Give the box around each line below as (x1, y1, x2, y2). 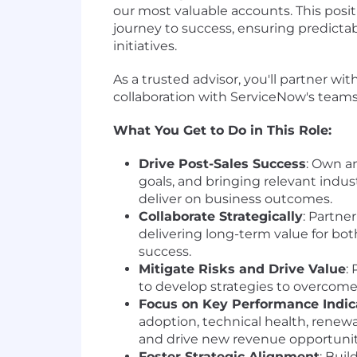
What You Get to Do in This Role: (113, 123, 331, 139)
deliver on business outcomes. (139, 191, 332, 207)
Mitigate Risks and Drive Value (139, 261, 346, 277)
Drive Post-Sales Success (139, 156, 306, 172)
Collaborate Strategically (139, 209, 303, 225)
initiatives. (113, 38, 177, 54)
